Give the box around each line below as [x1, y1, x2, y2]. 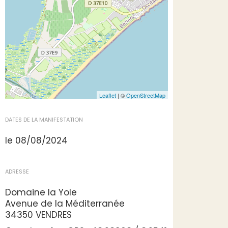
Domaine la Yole [5, 186, 77, 198]
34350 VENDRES [5, 209, 72, 221]
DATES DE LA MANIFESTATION [5, 116, 83, 124]
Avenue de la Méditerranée [5, 197, 125, 210]
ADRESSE [5, 167, 29, 176]
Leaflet [99, 91, 116, 99]
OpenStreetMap [126, 91, 165, 99]
